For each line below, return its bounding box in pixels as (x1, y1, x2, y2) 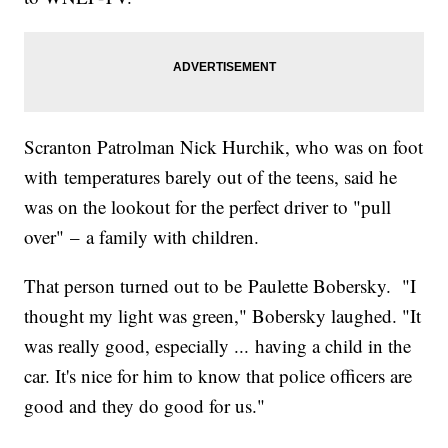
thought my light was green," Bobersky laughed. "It (24, 302, 422, 328)
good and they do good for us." (24, 392, 266, 418)
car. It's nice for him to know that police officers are (24, 362, 413, 388)
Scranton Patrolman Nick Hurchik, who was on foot (24, 133, 424, 159)
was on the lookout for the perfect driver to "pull (24, 193, 392, 219)
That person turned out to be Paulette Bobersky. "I (24, 272, 417, 298)
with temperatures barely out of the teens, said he (24, 163, 398, 189)
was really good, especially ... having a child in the (24, 332, 412, 358)
